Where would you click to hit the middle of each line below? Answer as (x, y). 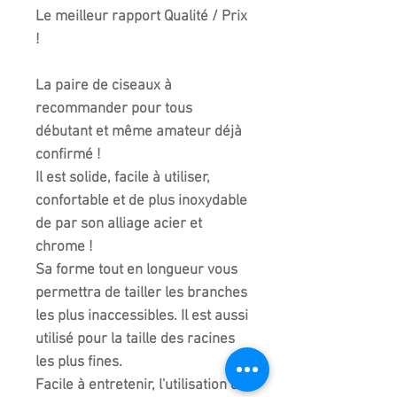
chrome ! (64, 248)
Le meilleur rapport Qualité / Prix (141, 17)
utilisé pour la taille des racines (135, 340)
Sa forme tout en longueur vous (136, 271)
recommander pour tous (114, 109)
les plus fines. (79, 363)
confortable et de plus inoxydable (141, 202)
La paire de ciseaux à (104, 86)
